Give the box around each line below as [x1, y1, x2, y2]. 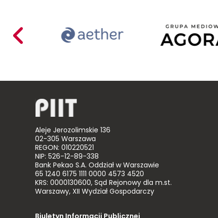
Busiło [102, 38, 118, 46]
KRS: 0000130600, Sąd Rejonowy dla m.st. [35, 178, 172, 189]
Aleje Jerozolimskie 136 [35, 125, 110, 136]
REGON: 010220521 [35, 143, 94, 154]
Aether [102, 20, 119, 29]
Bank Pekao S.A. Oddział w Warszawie [35, 160, 159, 171]
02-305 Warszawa [35, 134, 96, 145]
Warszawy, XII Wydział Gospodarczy [35, 186, 154, 198]
